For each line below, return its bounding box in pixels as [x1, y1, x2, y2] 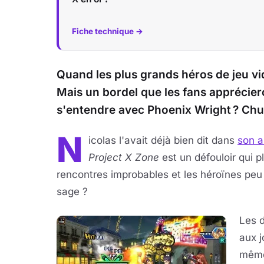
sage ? [57, 186, 88, 197]
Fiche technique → [72, 27, 143, 36]
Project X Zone [88, 151, 159, 163]
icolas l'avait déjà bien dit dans [88, 134, 237, 146]
